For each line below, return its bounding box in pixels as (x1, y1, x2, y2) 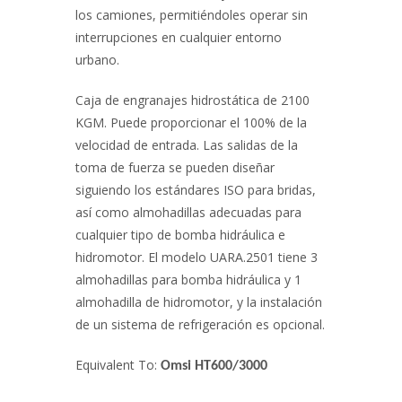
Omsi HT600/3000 (161, 359, 267, 373)
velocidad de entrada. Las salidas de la (75, 136, 298, 153)
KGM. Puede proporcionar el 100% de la (75, 114, 307, 131)
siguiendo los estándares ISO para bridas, (75, 181, 316, 198)
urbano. (75, 51, 119, 68)
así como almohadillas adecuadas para (75, 204, 301, 221)
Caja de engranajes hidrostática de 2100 (75, 92, 310, 109)
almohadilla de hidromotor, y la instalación (75, 293, 322, 310)
